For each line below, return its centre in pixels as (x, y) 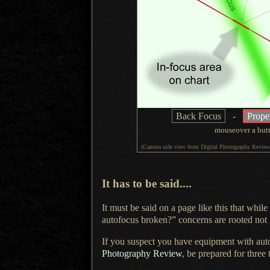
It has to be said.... (147, 184)
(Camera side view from (169, 147)
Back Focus (199, 116)
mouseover (233, 130)
